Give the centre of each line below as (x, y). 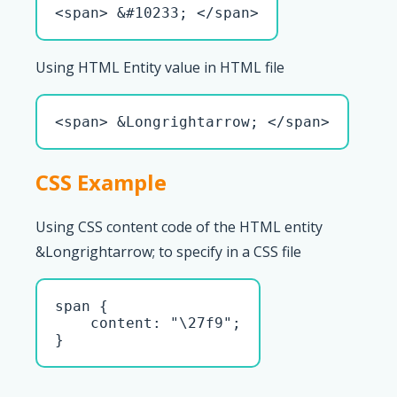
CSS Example (101, 182)
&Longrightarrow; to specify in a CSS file (168, 251)
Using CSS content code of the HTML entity (179, 226)
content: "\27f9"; (148, 323)
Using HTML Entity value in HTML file (160, 68)
